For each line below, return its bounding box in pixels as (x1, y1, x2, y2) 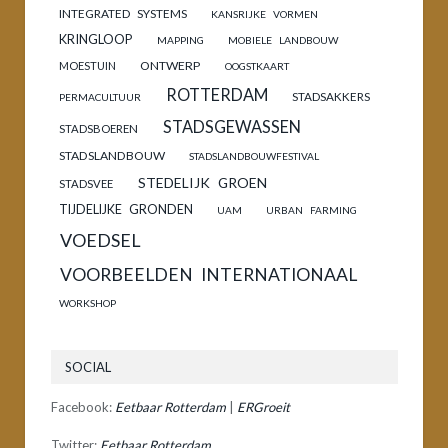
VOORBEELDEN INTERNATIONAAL (59, 263, 357, 285)
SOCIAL (65, 358, 111, 375)
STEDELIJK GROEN (137, 173, 267, 191)
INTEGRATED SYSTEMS (59, 5, 188, 21)
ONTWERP (140, 57, 201, 73)
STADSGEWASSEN (162, 116, 301, 136)
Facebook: (51, 398, 115, 415)
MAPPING (156, 33, 204, 46)
